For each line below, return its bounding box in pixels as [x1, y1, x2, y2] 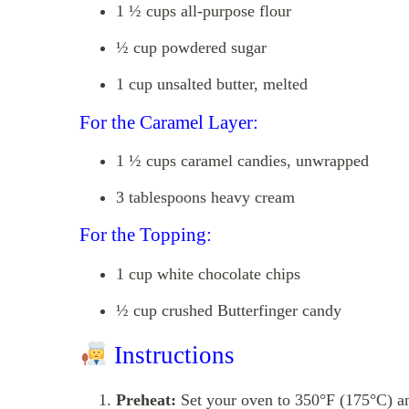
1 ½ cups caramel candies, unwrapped [116, 152, 369, 171]
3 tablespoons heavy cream [116, 188, 295, 207]
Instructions [107, 341, 235, 369]
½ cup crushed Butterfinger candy [116, 300, 341, 320]
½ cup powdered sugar [116, 38, 267, 58]
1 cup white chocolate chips [116, 264, 300, 283]
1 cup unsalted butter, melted [116, 75, 308, 94]
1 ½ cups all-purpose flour [116, 2, 291, 21]
